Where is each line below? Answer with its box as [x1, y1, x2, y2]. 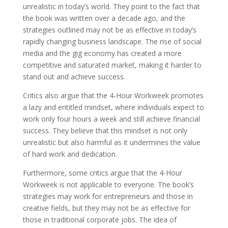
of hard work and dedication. [22, 149, 117, 159]
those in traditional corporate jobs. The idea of [22, 215, 177, 224]
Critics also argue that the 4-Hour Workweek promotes [22, 91, 204, 100]
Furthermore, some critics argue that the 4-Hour [22, 168, 182, 178]
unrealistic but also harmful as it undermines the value [22, 137, 201, 147]
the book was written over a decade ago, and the [22, 13, 185, 23]
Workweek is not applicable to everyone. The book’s [22, 180, 194, 189]
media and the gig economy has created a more [22, 48, 182, 58]
